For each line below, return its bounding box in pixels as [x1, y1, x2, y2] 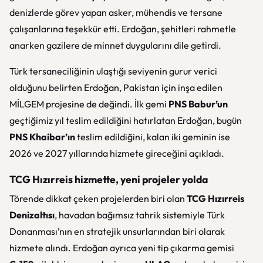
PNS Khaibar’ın [9, 131, 75, 143]
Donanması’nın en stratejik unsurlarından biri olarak [9, 225, 225, 237]
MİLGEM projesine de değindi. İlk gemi [9, 98, 168, 110]
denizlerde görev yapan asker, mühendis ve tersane [9, 6, 222, 18]
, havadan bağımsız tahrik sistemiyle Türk [55, 209, 225, 221]
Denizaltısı [9, 209, 55, 221]
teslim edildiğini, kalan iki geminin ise [75, 131, 230, 143]
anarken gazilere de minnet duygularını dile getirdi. [9, 39, 221, 51]
